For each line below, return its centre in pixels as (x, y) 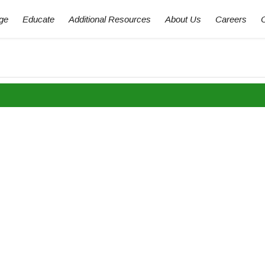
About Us (183, 19)
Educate (38, 19)
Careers (231, 19)
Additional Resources (110, 19)
